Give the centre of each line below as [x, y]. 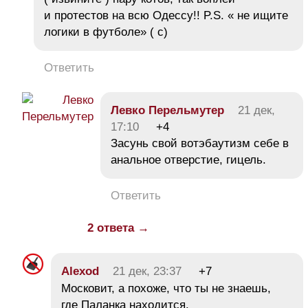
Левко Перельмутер [167, 110]
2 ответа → [118, 228]
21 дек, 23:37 [147, 271]
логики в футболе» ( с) [108, 32]
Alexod [80, 271]
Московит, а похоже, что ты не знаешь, [166, 288]
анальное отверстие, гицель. [188, 159]
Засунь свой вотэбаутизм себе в [200, 143]
